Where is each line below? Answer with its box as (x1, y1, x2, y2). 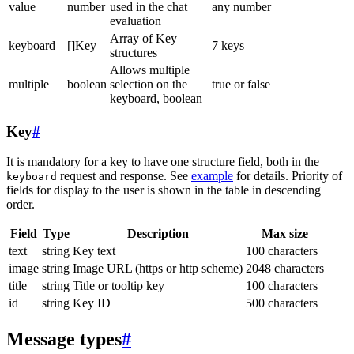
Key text (73, 244, 115, 258)
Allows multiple (110, 62, 190, 77)
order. (6, 198, 35, 212)
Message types (6, 329, 122, 350)
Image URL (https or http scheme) (73, 262, 243, 276)
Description (126, 227, 189, 241)
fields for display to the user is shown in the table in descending (6, 183, 321, 198)
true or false (212, 77, 270, 91)
